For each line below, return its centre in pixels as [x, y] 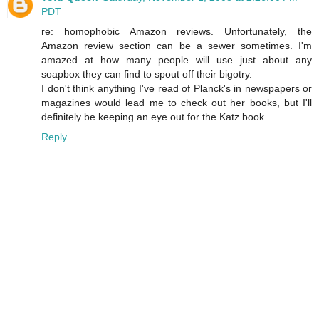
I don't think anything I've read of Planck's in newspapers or [177, 89]
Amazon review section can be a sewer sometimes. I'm [177, 46]
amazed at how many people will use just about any [177, 60]
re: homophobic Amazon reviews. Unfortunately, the [177, 32]
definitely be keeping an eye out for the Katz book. [154, 117]
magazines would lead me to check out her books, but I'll [177, 103]
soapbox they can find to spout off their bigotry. [147, 74]
